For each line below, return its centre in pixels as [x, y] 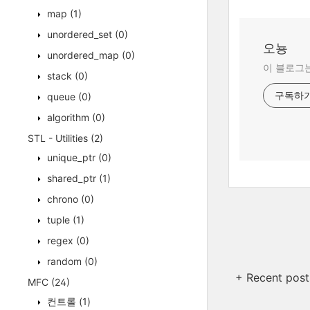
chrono [63, 199]
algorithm [68, 117]
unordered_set [80, 34]
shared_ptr [72, 178]
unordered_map [83, 55]
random [64, 261]
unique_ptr [71, 157]
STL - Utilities [59, 138]
